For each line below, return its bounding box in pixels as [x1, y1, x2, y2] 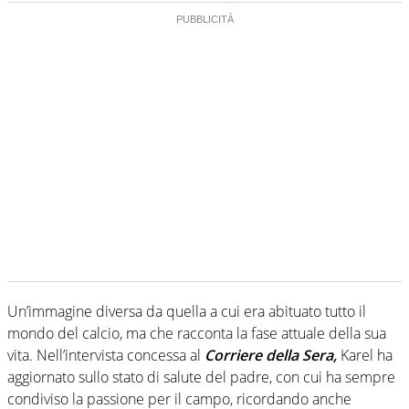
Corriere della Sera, [204, 345, 337, 366]
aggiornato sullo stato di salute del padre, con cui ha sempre [7, 367, 395, 388]
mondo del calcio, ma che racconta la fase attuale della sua [7, 323, 386, 344]
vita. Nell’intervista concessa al [7, 345, 204, 366]
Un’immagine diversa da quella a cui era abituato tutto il [7, 301, 366, 322]
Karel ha [337, 345, 393, 366]
